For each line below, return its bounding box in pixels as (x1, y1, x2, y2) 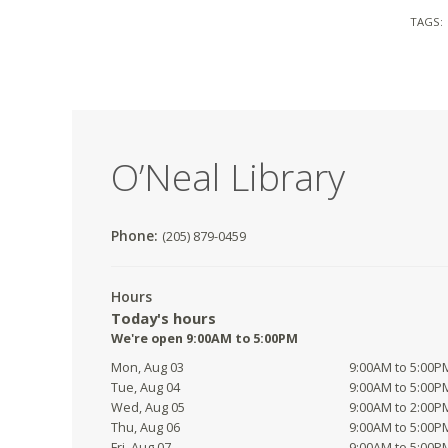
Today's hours (111, 308, 216, 329)
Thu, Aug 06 (111, 419, 180, 437)
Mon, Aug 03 (111, 359, 184, 377)
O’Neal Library (111, 151, 345, 203)
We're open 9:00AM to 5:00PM (111, 330, 298, 348)
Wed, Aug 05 (111, 399, 185, 417)
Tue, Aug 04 (111, 379, 180, 397)
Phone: (111, 226, 162, 246)
